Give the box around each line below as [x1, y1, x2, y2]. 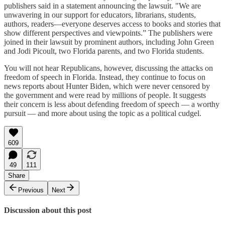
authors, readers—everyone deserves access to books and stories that [4, 19, 220, 28]
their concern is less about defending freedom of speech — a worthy [4, 99, 219, 108]
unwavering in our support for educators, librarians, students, [4, 10, 196, 19]
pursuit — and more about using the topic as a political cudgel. [4, 108, 203, 118]
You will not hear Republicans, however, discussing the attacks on [4, 63, 213, 72]
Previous [18, 186, 44, 194]
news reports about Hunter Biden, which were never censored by [4, 81, 210, 90]
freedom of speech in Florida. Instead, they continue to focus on [4, 72, 205, 81]
